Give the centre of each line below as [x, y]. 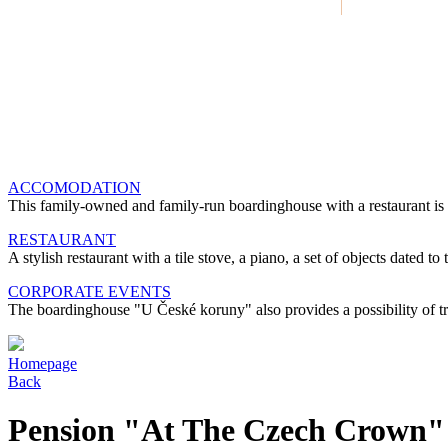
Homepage [42, 363]
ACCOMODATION [74, 187]
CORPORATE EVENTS [89, 291]
